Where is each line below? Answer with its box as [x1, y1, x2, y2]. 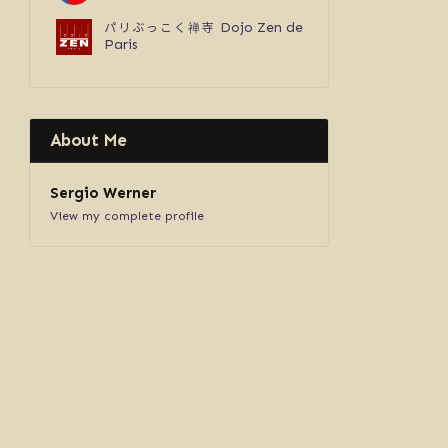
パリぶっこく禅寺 [103, 18, 216, 36]
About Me [49, 130, 127, 151]
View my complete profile [49, 209, 204, 224]
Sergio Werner [49, 184, 156, 203]
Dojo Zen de [215, 19, 303, 37]
